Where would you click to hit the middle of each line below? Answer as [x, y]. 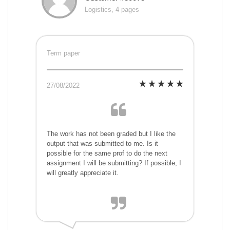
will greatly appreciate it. [83, 173]
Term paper [63, 53]
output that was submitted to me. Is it [102, 144]
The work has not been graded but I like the [111, 134]
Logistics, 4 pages [112, 10]
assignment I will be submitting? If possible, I [114, 163]
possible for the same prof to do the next [107, 154]
